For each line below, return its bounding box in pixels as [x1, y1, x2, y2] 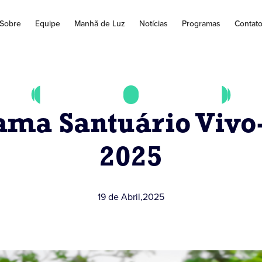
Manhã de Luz [74, 18, 125, 29]
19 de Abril [98, 190, 140, 203]
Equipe [35, 18, 60, 29]
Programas [181, 18, 220, 29]
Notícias [139, 18, 168, 29]
